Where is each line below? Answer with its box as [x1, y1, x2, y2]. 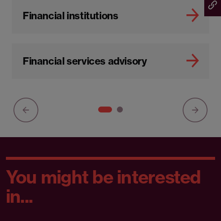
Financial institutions [23, 9, 118, 22]
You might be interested [6, 166, 201, 188]
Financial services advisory [23, 55, 147, 68]
